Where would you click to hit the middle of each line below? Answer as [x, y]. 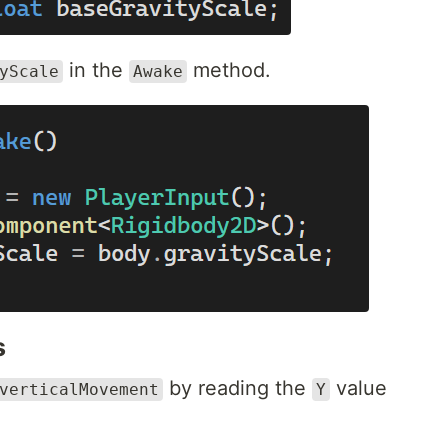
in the [96, 70]
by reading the [237, 388]
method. [229, 70]
